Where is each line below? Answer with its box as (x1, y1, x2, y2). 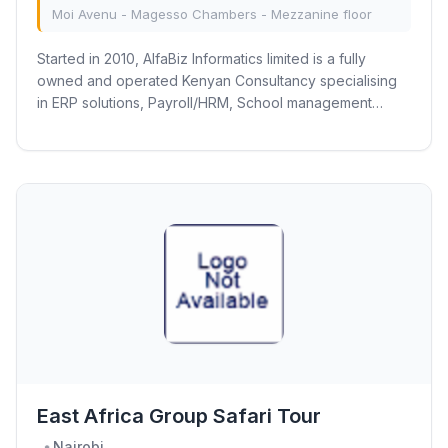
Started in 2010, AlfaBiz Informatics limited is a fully (37, 50, 366, 67)
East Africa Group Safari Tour (37, 404, 321, 428)
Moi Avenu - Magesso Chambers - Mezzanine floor (52, 6, 372, 22)
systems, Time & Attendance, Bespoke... (148, 116, 301, 133)
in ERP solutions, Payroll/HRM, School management (37, 94, 237, 111)
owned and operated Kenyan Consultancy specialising (37, 72, 397, 89)
